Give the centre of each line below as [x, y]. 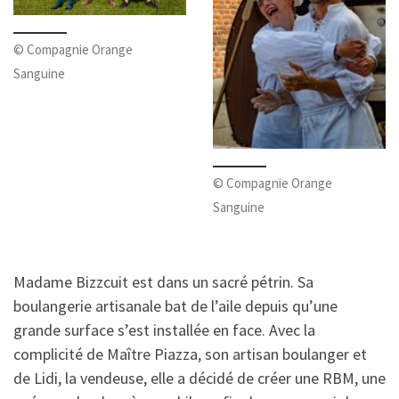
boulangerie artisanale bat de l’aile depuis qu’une [175, 306]
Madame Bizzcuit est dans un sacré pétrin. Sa [163, 282]
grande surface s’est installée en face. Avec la [164, 330]
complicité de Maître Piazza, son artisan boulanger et [190, 354]
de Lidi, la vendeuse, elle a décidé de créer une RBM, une [199, 379]
